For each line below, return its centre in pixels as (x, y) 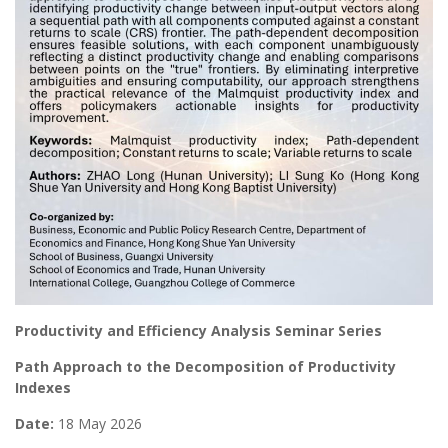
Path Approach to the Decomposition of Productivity (205, 367)
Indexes (43, 388)
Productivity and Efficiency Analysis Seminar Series (198, 331)
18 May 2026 (98, 424)
